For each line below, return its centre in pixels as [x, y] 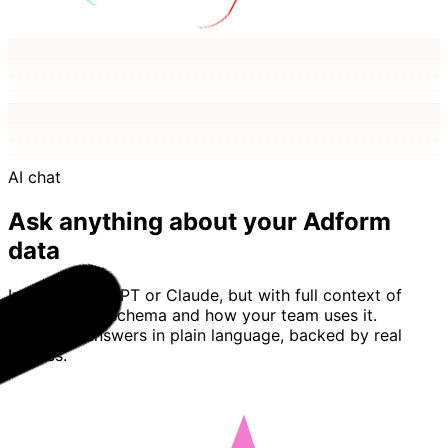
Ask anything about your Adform [199, 221]
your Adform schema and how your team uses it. [192, 314]
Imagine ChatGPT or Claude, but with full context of [205, 294]
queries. [37, 354]
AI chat [34, 176]
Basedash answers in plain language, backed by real [205, 334]
